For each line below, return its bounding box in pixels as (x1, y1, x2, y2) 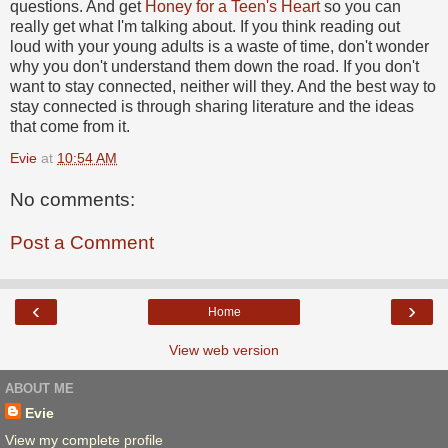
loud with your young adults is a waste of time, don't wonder (10, 37, 429, 55)
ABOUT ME (5, 381, 74, 397)
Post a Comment (10, 232, 154, 254)
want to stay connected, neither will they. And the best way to (10, 77, 436, 95)
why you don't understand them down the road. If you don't (10, 57, 419, 75)
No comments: (10, 188, 135, 210)
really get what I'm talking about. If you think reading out (10, 17, 400, 35)
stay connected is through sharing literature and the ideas (10, 97, 414, 115)
